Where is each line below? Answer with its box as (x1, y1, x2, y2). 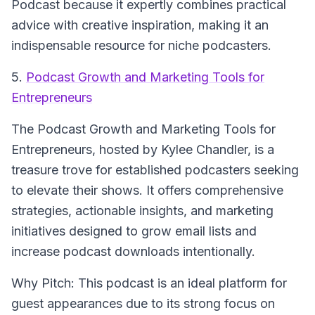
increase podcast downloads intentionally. (11, 244, 255, 259)
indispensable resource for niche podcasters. (11, 38, 271, 53)
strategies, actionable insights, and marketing (11, 203, 274, 218)
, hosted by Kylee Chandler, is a (92, 142, 274, 157)
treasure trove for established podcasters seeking (11, 162, 299, 177)
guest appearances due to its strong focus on (11, 296, 275, 311)
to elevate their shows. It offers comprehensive (11, 183, 283, 198)
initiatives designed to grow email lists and (11, 224, 257, 238)
